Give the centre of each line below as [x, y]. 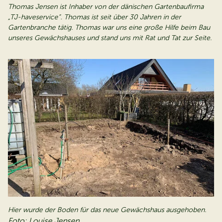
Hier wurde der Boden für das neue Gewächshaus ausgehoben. [107, 210]
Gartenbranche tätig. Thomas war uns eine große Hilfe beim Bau [109, 28]
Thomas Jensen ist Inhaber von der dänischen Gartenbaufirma [106, 7]
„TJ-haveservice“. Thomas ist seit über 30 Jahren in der [94, 17]
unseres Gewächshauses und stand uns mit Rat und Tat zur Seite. [110, 38]
